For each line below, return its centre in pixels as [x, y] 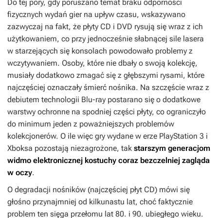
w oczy [20, 173]
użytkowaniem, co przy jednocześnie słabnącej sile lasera [106, 39]
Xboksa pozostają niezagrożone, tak [71, 148]
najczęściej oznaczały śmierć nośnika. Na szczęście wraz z [108, 88]
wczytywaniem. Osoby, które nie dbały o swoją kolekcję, [102, 63]
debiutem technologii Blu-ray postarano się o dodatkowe [104, 100]
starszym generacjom [172, 148]
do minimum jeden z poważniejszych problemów [91, 124]
